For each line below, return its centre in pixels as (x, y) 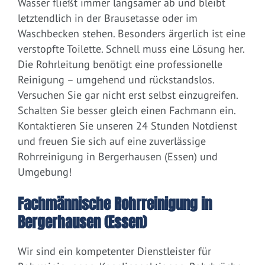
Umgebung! (45, 172)
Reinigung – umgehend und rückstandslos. (116, 80)
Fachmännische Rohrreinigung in (115, 204)
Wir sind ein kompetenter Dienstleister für (114, 251)
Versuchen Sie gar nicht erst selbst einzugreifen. (128, 95)
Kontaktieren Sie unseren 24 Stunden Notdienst (127, 126)
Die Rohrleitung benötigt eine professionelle (120, 64)
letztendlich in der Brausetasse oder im (108, 18)
